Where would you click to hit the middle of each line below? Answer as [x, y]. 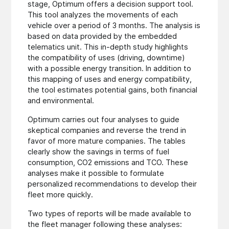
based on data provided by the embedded [102, 36]
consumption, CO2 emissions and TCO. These [108, 163]
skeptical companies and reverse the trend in [107, 130]
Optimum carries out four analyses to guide [104, 120]
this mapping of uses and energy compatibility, [110, 79]
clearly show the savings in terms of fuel [99, 152]
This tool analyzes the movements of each [103, 15]
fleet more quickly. [61, 195]
